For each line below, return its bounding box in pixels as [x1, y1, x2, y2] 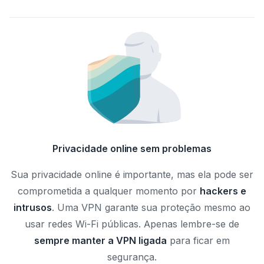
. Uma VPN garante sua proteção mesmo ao [51, 202, 251, 214]
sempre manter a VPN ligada [34, 235, 167, 247]
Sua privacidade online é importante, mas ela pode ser [10, 169, 254, 181]
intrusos [13, 202, 52, 214]
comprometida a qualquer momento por [18, 185, 200, 197]
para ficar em [166, 235, 230, 247]
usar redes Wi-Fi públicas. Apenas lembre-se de [25, 218, 239, 230]
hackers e [199, 185, 246, 197]
